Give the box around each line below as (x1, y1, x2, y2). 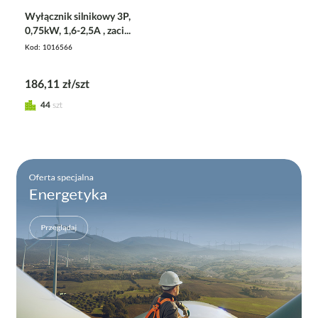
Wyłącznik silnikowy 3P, (25, 11, 131, 22)
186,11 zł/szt (25, 78, 89, 90)
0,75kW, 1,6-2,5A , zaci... (25, 26, 131, 36)
